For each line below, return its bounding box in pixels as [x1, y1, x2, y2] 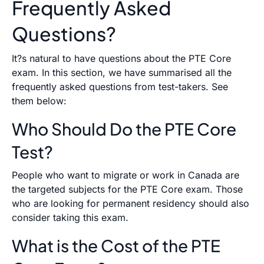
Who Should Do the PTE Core [12, 118, 236, 139]
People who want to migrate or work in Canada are [12, 169, 239, 181]
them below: [12, 94, 67, 107]
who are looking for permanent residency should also [12, 197, 249, 209]
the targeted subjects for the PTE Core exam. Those [12, 183, 243, 195]
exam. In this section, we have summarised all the [12, 66, 232, 78]
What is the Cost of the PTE [12, 235, 220, 256]
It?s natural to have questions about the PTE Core [12, 52, 231, 64]
